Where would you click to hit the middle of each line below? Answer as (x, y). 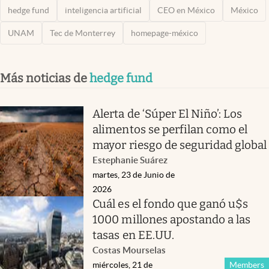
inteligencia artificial (103, 10)
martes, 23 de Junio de (134, 174)
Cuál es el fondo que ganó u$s (171, 204)
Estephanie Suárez (130, 160)
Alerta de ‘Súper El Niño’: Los (168, 113)
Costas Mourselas (129, 250)
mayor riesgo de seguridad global (180, 145)
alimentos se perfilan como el (170, 129)
